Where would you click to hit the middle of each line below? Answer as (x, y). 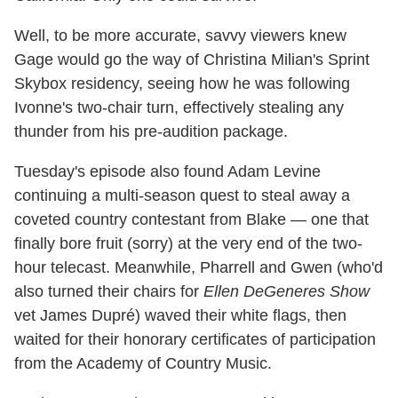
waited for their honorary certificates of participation (195, 340)
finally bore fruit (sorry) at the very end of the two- (188, 244)
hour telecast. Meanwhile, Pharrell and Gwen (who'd (199, 268)
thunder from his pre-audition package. (151, 132)
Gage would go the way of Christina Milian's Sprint (192, 60)
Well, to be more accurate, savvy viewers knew (180, 36)
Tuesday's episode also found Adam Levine (167, 172)
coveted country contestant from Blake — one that (191, 220)
